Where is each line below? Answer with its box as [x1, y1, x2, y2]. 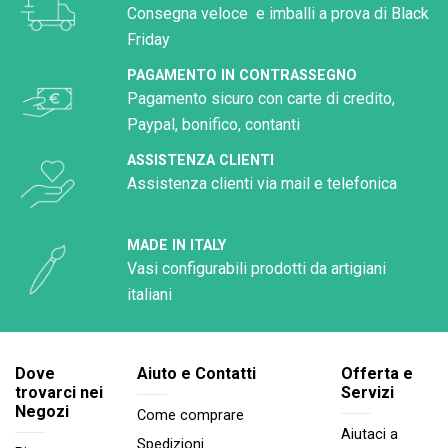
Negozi [15, 401, 69, 421]
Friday [127, 29, 170, 49]
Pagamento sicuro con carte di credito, [127, 88, 395, 108]
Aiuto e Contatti [137, 363, 256, 383]
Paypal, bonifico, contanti [127, 114, 300, 134]
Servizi [341, 382, 394, 402]
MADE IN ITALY [127, 236, 226, 254]
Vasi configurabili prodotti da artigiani [127, 258, 386, 278]
